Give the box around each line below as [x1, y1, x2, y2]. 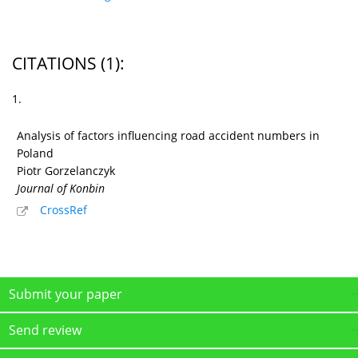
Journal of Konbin [17, 180, 105, 196]
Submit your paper [9, 284, 122, 303]
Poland [17, 145, 54, 161]
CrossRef [40, 201, 87, 217]
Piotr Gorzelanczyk [17, 162, 115, 178]
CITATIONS [12, 51, 97, 74]
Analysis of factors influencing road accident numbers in [17, 127, 320, 143]
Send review [9, 320, 82, 339]
